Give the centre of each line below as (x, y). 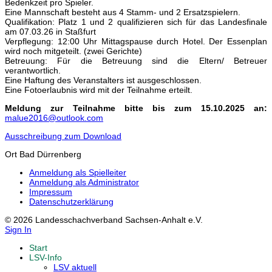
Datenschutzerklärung (71, 202)
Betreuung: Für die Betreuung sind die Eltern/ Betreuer (136, 61)
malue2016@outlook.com (54, 118)
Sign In (18, 230)
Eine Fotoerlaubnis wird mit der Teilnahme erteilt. (99, 90)
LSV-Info (46, 258)
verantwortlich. (33, 71)
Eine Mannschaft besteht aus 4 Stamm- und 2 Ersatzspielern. (123, 12)
